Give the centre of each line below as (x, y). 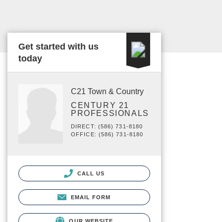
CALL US (90, 173)
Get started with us (58, 47)
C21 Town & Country (107, 91)
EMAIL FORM (91, 197)
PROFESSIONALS (110, 113)
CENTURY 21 (100, 105)
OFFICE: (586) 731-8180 (107, 134)
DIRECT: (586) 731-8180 (107, 126)
